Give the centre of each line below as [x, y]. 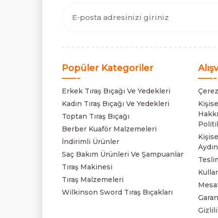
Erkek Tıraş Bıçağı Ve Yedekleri [116, 91]
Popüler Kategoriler [108, 68]
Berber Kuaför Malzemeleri [109, 129]
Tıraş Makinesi [87, 167]
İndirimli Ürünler [91, 141]
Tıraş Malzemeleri [93, 179]
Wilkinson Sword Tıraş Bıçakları [117, 192]
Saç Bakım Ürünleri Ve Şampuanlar [123, 154]
